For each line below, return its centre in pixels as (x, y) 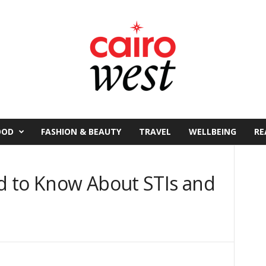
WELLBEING (212, 132)
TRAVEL (155, 132)
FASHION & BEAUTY (81, 132)
